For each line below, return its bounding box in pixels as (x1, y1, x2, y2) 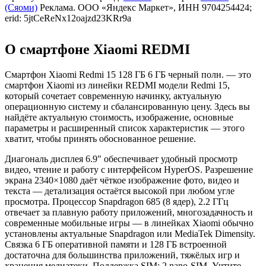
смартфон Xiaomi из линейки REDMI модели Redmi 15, (5, 80, 230, 91)
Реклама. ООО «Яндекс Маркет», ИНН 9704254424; (40, 2, 252, 13)
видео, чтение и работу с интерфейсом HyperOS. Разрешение (5, 164, 253, 175)
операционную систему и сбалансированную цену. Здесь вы (5, 102, 250, 112)
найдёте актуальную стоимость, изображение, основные (5, 112, 233, 123)
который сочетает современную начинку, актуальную (5, 91, 221, 102)
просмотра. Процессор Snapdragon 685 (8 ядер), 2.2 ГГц (5, 197, 229, 207)
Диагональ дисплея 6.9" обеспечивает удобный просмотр (5, 154, 237, 164)
